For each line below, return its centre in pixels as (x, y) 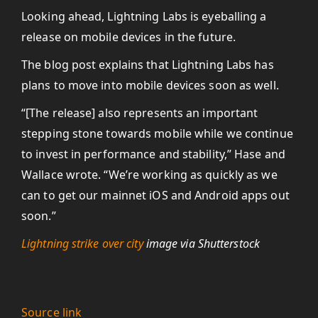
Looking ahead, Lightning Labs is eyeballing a (144, 16)
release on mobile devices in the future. (129, 37)
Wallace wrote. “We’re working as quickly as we (149, 175)
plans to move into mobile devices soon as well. (150, 85)
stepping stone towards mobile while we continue (157, 133)
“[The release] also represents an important (140, 113)
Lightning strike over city (82, 243)
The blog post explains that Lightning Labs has (148, 65)
